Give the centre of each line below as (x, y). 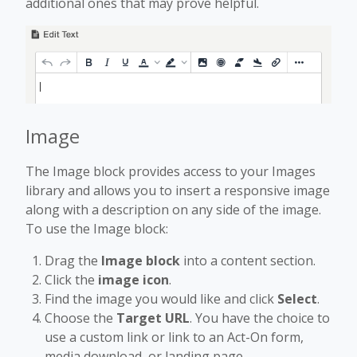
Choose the (80, 318)
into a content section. (248, 260)
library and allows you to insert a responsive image (178, 190)
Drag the (73, 260)
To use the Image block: (97, 228)
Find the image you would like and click (161, 298)
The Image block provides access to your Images (171, 171)
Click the (71, 279)
